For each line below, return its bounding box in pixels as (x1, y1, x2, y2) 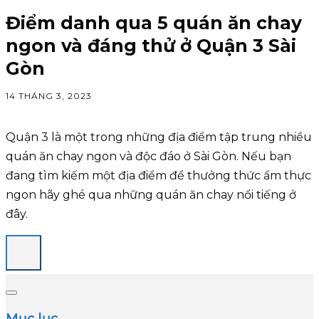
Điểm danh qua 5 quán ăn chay (6, 12, 302, 33)
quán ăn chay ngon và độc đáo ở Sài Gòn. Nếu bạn (6, 150, 291, 163)
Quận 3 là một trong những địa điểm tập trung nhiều (6, 130, 312, 144)
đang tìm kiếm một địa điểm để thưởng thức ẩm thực (6, 169, 311, 182)
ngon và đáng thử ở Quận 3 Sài (6, 35, 296, 56)
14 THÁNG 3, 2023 (6, 90, 92, 102)
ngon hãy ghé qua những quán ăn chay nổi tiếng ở (6, 188, 296, 202)
